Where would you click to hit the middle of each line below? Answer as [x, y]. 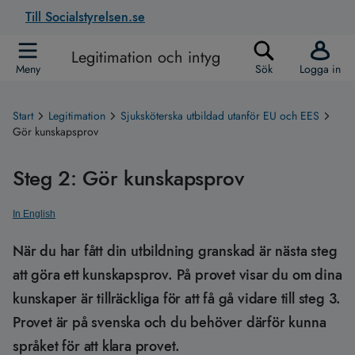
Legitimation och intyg [146, 57]
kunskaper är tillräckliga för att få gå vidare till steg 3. [177, 299]
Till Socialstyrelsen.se [85, 17]
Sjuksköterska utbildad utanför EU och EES [220, 116]
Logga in [320, 69]
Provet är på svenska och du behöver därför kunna [170, 323]
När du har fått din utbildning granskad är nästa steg [175, 251]
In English [34, 214]
